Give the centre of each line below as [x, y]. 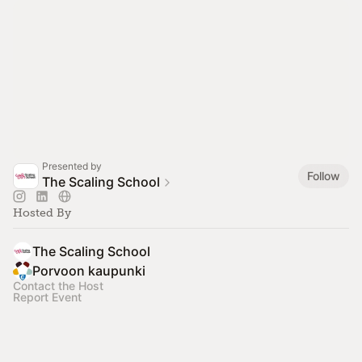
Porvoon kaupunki [89, 271]
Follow [324, 175]
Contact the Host [58, 286]
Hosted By [42, 213]
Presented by [72, 166]
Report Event [47, 297]
